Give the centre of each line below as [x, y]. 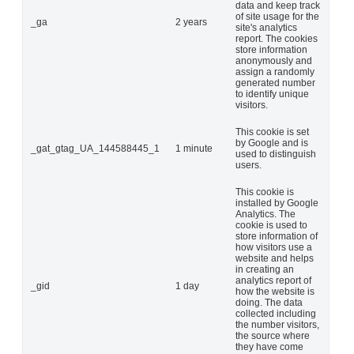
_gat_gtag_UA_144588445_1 [95, 148]
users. [249, 165]
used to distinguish [276, 154]
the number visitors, [277, 324]
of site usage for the [277, 16]
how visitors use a [274, 247]
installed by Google [277, 203]
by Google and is [272, 143]
